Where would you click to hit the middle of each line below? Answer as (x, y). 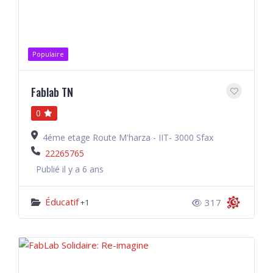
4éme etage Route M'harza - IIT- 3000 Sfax (128, 137)
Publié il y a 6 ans (70, 169)
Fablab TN (52, 92)
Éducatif (62, 202)
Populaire (48, 54)
